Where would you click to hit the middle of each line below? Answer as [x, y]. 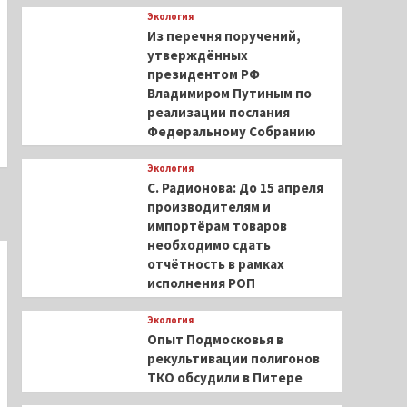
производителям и [208, 207]
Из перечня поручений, [223, 36]
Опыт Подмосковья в [215, 339]
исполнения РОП [201, 283]
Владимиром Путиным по [229, 93]
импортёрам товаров [217, 226]
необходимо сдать [208, 245]
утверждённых [197, 55]
